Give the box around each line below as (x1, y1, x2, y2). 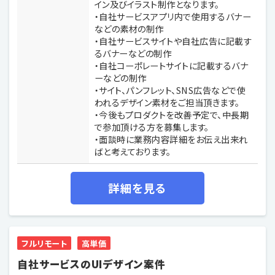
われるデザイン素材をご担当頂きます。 (94, 95, 240, 109)
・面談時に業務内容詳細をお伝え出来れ (94, 132, 248, 145)
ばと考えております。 (94, 144, 171, 158)
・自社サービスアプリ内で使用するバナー (94, 9, 252, 23)
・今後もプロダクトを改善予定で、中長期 (94, 107, 249, 121)
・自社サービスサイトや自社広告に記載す (94, 34, 252, 47)
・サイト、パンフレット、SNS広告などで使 (94, 83, 246, 96)
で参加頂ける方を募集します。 (94, 120, 209, 133)
